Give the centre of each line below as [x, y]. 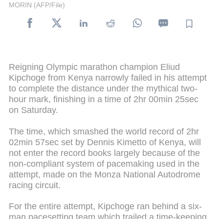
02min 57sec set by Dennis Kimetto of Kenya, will [105, 142]
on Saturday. [33, 110]
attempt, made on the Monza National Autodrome [105, 174]
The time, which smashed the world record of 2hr [104, 131]
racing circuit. [35, 185]
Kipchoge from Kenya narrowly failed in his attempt [108, 77]
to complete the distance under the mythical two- [103, 88]
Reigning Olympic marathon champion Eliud [94, 67]
